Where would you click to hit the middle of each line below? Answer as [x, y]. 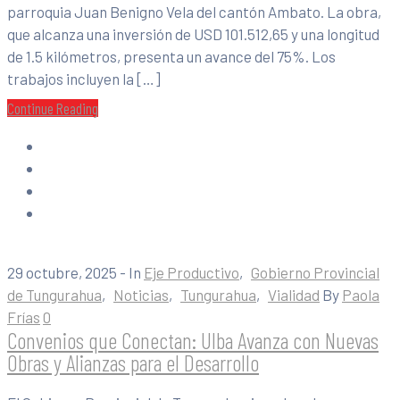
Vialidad [294, 295]
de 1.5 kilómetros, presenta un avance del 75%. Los [171, 57]
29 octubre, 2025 [62, 273]
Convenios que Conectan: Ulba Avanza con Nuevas [193, 340]
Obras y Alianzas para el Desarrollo [133, 362]
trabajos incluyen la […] [84, 79]
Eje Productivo [192, 273]
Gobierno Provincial [315, 273]
